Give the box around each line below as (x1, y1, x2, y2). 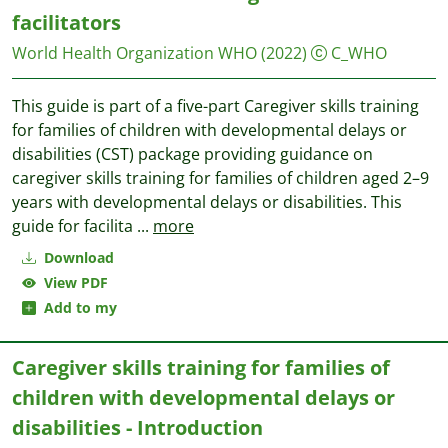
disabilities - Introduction (12, 414, 263, 441)
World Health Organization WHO (12, 42, 257, 64)
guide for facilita (12, 215, 137, 237)
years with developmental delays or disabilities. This (12, 191, 402, 213)
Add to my (36, 298, 117, 317)
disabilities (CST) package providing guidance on (12, 143, 373, 165)
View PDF (36, 273, 108, 292)
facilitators (12, 9, 121, 36)
